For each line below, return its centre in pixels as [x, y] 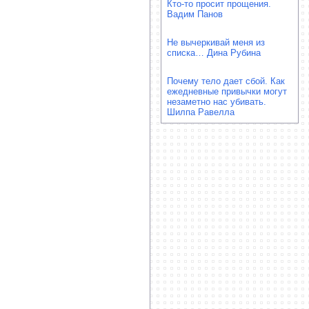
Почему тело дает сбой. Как [226, 81]
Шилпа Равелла [201, 112]
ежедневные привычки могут [227, 91]
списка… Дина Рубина [214, 53]
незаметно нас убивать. [217, 102]
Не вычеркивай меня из [216, 42]
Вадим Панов [195, 14]
